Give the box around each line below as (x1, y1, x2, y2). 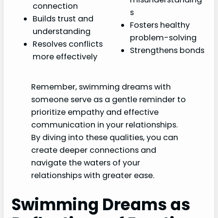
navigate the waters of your (31, 157, 140, 168)
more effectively (33, 51, 97, 62)
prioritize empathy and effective (31, 106, 159, 118)
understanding (33, 25, 91, 37)
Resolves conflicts (33, 38, 103, 50)
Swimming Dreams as (12, 194, 190, 216)
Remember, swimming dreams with (31, 81, 171, 92)
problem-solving (130, 32, 197, 43)
